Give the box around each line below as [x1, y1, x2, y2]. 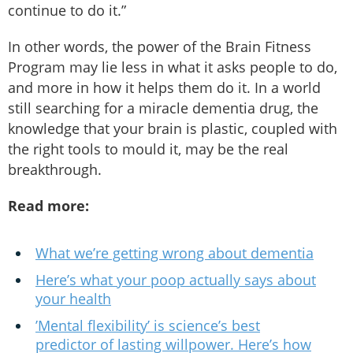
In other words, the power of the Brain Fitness [8, 37, 311, 57]
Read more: [8, 196, 89, 216]
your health [35, 289, 111, 309]
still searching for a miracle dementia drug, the [8, 98, 318, 118]
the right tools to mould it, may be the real [8, 139, 288, 159]
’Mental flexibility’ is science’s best [35, 316, 260, 336]
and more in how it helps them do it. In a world [8, 78, 321, 98]
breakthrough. [8, 160, 102, 180]
